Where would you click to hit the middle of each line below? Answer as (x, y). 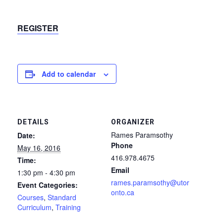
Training (68, 207)
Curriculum (34, 207)
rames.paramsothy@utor (150, 182)
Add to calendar (69, 74)
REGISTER (38, 28)
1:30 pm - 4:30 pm (46, 172)
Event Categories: (48, 185)
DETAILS (33, 122)
